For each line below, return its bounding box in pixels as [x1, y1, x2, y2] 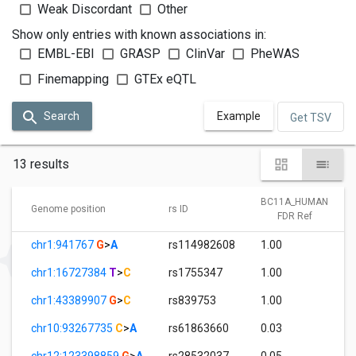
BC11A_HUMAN [261, 195, 328, 207]
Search [44, 110, 79, 123]
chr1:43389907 [31, 293, 109, 307]
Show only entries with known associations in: [12, 27, 266, 43]
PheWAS [250, 46, 300, 62]
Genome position [31, 203, 106, 215]
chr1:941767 [31, 238, 96, 251]
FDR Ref [277, 210, 312, 222]
